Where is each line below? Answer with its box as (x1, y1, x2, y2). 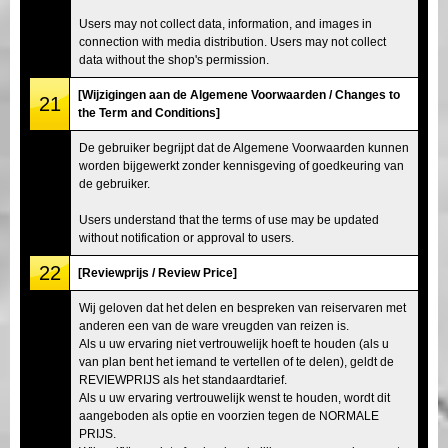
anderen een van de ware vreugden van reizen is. (79, 318, 349, 333)
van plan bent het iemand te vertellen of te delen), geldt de (79, 354, 394, 369)
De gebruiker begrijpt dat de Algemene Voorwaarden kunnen (79, 140, 409, 155)
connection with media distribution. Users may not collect (79, 34, 386, 49)
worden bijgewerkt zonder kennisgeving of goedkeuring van (79, 158, 404, 173)
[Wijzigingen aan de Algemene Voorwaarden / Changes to (78, 87, 400, 102)
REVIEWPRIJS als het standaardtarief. (79, 372, 287, 387)
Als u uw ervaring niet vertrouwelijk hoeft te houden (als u (79, 336, 389, 351)
